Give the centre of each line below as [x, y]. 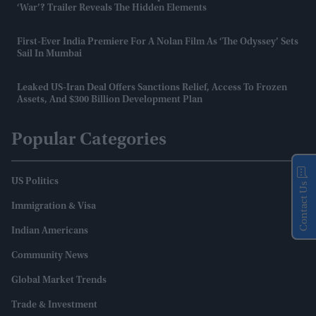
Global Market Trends [59, 280]
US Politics [35, 182]
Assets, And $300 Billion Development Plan [110, 100]
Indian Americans [50, 231]
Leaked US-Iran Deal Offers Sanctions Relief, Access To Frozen [152, 88]
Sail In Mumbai [49, 54]
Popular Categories [89, 140]
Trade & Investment [54, 305]
